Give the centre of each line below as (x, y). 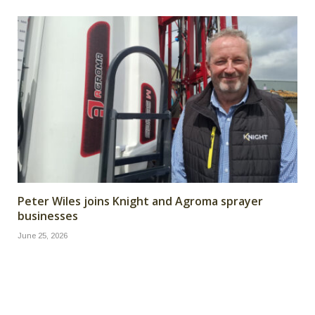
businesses (48, 216)
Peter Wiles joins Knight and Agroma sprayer (140, 201)
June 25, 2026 (43, 236)
